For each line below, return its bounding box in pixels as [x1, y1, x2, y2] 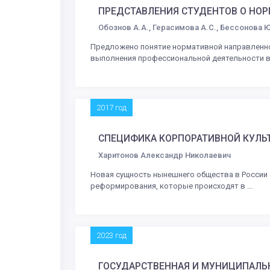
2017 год [96, 103, 127, 113]
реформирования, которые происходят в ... [90, 181, 253, 190]
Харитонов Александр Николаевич [98, 150, 231, 160]
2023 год [96, 230, 127, 240]
